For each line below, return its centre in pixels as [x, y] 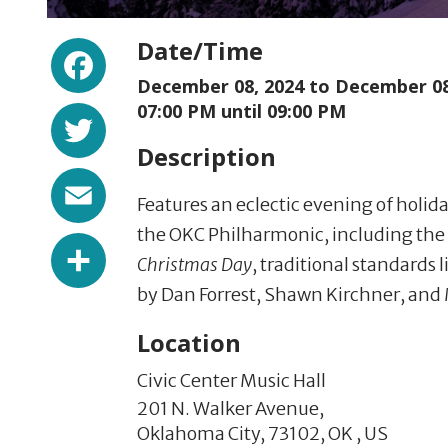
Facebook [178, 54]
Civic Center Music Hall [231, 381]
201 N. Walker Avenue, [230, 409]
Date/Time [200, 51]
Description [206, 157]
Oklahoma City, [201, 434]
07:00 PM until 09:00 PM [241, 111]
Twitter [161, 119]
